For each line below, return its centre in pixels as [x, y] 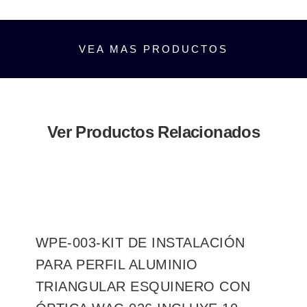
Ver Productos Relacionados [153, 132]
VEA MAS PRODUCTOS [153, 49]
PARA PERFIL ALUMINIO [116, 265]
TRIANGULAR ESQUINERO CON [143, 286]
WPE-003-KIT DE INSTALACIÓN [140, 243]
